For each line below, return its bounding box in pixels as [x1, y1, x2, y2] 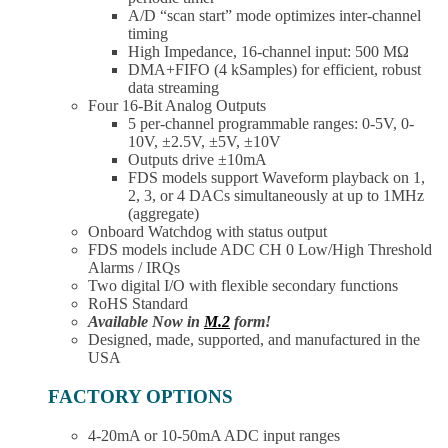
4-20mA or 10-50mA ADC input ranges [88, 426, 340, 444]
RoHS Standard [88, 295, 188, 313]
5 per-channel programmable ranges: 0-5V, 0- [128, 115, 414, 133]
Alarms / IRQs [88, 259, 180, 277]
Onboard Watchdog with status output [88, 223, 327, 241]
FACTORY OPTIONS [48, 385, 233, 407]
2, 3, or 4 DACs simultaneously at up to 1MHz [128, 187, 424, 205]
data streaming [128, 79, 219, 97]
